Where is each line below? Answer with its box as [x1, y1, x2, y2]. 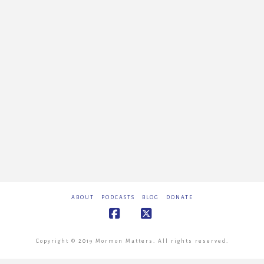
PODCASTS [101, 194, 135, 201]
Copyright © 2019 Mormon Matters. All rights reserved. [35, 238, 229, 245]
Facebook [115, 219, 161, 232]
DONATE [166, 194, 193, 201]
